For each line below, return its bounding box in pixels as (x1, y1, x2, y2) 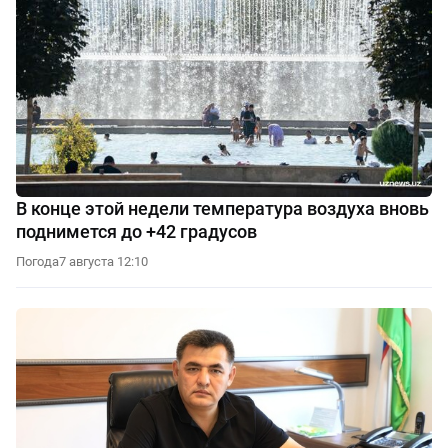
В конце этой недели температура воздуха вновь (16, 198, 429, 220)
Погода (16, 254, 59, 270)
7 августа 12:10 (59, 254, 148, 270)
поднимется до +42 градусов (16, 221, 257, 243)
